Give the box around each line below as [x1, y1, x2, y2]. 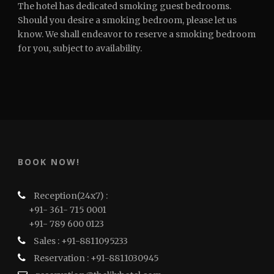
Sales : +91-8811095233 [32, 235, 128, 246]
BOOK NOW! [18, 156, 80, 168]
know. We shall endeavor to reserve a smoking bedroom [18, 29, 256, 40]
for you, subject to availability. [18, 43, 142, 54]
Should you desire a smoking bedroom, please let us [18, 15, 237, 26]
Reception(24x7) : [32, 190, 108, 201]
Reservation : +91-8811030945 [32, 253, 159, 264]
